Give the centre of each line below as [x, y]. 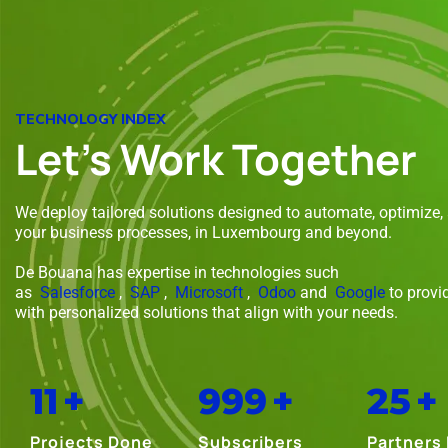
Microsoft [209, 292]
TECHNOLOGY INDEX [90, 119]
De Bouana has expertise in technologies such [177, 272]
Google [360, 292]
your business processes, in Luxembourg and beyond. [203, 232]
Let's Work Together [216, 159]
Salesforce [77, 292]
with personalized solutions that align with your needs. [206, 312]
